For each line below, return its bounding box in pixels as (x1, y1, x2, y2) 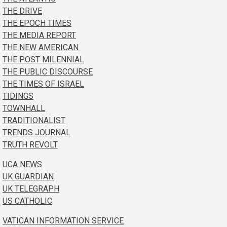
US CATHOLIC (3, 196, 52, 206)
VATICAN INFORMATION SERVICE (3, 215, 124, 225)
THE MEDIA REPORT (3, 30, 76, 40)
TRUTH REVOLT (3, 139, 58, 149)
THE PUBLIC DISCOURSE (3, 66, 93, 77)
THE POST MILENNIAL (3, 54, 84, 64)
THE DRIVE (3, 6, 42, 16)
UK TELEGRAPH (3, 183, 59, 194)
